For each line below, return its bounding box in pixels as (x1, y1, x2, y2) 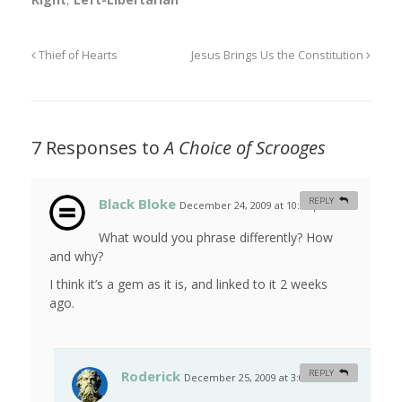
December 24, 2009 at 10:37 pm (179, 198, 329, 213)
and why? (49, 248, 103, 266)
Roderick (121, 367, 180, 386)
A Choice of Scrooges (164, 135, 326, 161)
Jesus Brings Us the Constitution (191, 48, 366, 64)
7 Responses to (31, 135, 164, 161)
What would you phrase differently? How (99, 229, 333, 247)
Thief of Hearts (36, 48, 118, 64)
